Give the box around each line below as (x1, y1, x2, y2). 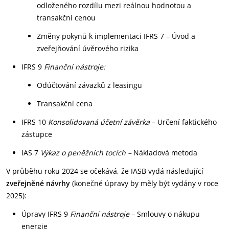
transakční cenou (37, 13, 96, 22)
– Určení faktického (152, 117, 217, 127)
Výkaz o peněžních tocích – (40, 148, 133, 157)
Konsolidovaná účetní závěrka (48, 117, 152, 127)
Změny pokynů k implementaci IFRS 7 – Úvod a (37, 31, 195, 41)
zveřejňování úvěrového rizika (37, 43, 139, 53)
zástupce (21, 129, 52, 139)
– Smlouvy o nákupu (131, 209, 200, 219)
